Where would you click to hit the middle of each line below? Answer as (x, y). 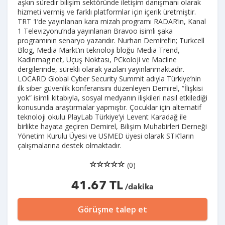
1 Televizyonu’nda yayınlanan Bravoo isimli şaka (95, 31)
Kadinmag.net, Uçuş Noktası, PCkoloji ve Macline (97, 59)
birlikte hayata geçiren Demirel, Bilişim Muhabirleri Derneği (112, 126)
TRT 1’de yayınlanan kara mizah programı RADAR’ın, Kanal (112, 21)
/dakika (138, 187)
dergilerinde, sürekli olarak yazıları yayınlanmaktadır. (101, 69)
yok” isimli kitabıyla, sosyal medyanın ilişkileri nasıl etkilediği (113, 97)
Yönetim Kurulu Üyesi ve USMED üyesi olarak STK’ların (106, 136)
